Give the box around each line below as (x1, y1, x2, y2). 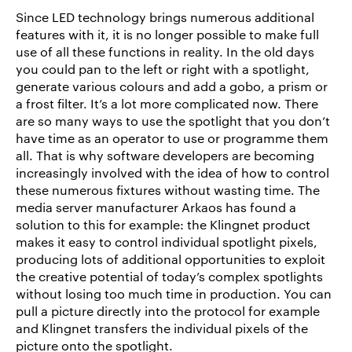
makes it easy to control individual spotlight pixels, (16, 233, 317, 249)
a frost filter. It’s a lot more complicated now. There (16, 95, 318, 111)
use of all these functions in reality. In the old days (16, 43, 314, 59)
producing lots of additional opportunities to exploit (16, 251, 325, 266)
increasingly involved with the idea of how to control (16, 164, 329, 180)
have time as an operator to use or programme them (16, 130, 328, 145)
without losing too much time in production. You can (16, 285, 332, 301)
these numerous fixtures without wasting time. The (16, 181, 320, 197)
